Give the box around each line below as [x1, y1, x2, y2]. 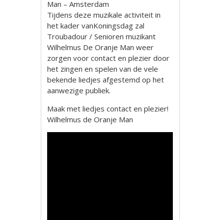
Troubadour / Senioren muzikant [47, 31, 156, 41]
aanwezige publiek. [47, 85, 111, 95]
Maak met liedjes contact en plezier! [47, 104, 169, 113]
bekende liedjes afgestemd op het [47, 75, 165, 84]
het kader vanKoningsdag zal [47, 21, 145, 30]
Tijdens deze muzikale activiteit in [47, 10, 161, 20]
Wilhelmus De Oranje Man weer [47, 42, 154, 52]
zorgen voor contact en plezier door [47, 53, 170, 63]
